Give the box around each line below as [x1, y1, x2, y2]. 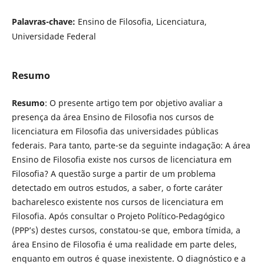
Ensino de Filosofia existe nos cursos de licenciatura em [11, 153, 232, 165]
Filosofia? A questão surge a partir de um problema [11, 167, 216, 179]
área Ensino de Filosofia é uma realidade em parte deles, [11, 238, 237, 250]
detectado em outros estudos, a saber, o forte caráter [11, 181, 223, 193]
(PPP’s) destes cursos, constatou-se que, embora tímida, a [11, 224, 240, 236]
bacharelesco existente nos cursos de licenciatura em [11, 196, 223, 207]
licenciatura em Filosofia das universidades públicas [11, 125, 219, 137]
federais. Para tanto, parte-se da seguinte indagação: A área [11, 139, 250, 151]
